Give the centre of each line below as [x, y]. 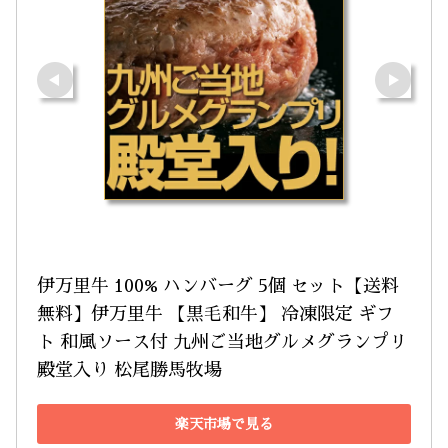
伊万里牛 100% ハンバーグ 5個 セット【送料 [218, 286]
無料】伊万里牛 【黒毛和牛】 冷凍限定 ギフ [215, 314]
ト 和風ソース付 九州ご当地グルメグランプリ [222, 342]
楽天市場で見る [224, 423]
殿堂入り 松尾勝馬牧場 [129, 370]
